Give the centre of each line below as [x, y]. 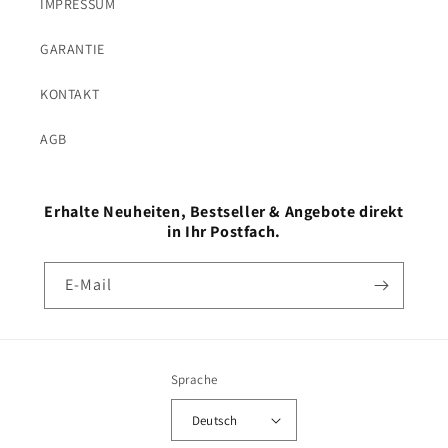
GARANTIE [72, 49]
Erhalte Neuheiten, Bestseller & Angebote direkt [224, 211]
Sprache [194, 379]
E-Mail [88, 284]
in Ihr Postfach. [224, 231]
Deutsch [214, 420]
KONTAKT [70, 94]
